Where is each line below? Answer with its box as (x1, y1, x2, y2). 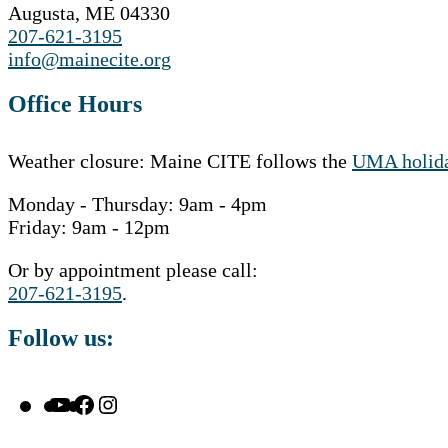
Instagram (119, 383, 263, 424)
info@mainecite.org (8, 47, 171, 70)
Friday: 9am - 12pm (8, 215, 170, 238)
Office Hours (8, 90, 142, 117)
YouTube (71, 383, 202, 424)
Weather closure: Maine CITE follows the (8, 149, 352, 172)
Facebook (95, 383, 235, 424)
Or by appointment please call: (8, 258, 258, 281)
